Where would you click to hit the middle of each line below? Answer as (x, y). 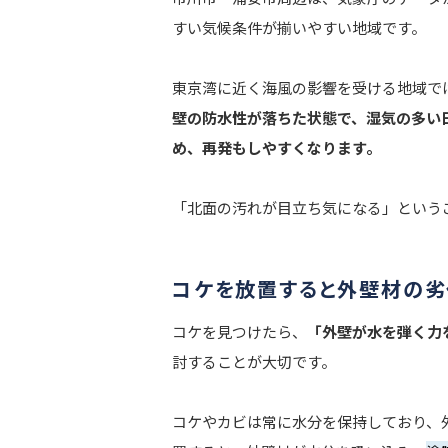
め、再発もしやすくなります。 (276, 148)
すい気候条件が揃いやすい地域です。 (299, 28)
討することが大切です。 (254, 362)
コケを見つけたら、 (239, 332)
